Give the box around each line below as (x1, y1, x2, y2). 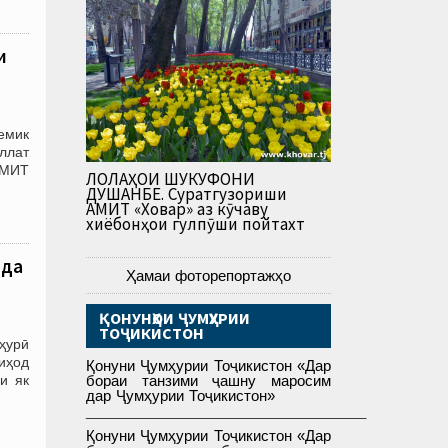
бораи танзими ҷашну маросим (86, 372, 331, 390)
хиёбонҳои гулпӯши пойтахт (86, 213, 305, 236)
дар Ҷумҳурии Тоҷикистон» (86, 387, 275, 405)
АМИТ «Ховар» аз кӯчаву (86, 198, 268, 221)
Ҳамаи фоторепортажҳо (126, 267, 291, 285)
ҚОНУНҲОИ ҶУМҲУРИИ (99, 308, 250, 329)
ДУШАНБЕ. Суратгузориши (86, 183, 287, 206)
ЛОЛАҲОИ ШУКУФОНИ (86, 168, 255, 191)
